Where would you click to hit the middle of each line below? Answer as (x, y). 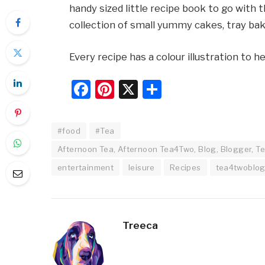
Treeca (140, 226)
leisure (142, 168)
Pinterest (155, 89)
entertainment (86, 168)
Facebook (133, 89)
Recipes (185, 168)
